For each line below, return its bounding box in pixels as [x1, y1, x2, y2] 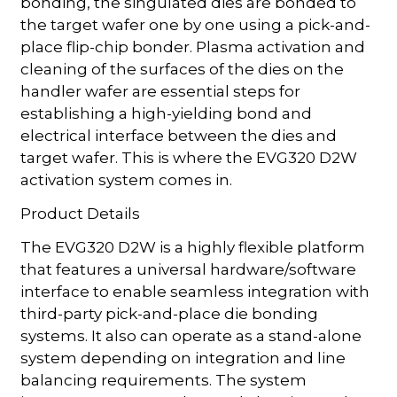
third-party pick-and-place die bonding [20, 304, 319, 323]
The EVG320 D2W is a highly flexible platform [20, 237, 366, 256]
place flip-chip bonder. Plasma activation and [20, 37, 366, 56]
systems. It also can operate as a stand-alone [20, 326, 362, 345]
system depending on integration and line [20, 348, 346, 367]
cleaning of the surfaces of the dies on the [20, 59, 345, 78]
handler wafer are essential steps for [20, 82, 301, 100]
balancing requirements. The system [20, 370, 307, 389]
